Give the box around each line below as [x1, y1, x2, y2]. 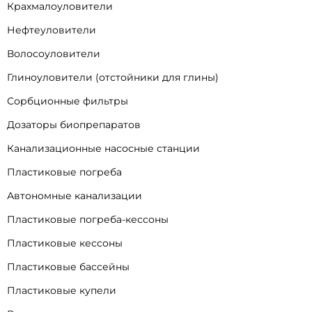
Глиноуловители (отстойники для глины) [7, 71, 219, 84]
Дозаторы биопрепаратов [7, 118, 141, 132]
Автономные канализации [7, 189, 142, 203]
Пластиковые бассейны [7, 260, 130, 274]
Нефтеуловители [7, 24, 96, 37]
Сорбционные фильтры [7, 95, 128, 108]
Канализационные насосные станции [7, 142, 200, 155]
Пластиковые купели [7, 284, 116, 297]
